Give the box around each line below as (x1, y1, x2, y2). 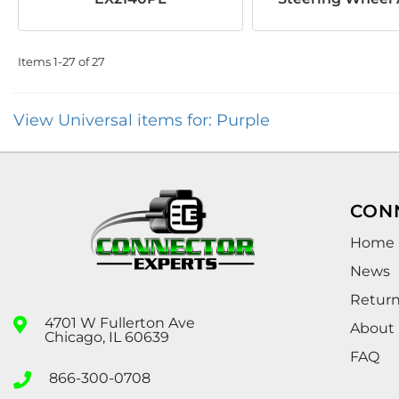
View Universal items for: (13, 110, 216, 130)
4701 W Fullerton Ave (45, 314, 195, 331)
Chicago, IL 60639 (45, 329, 169, 346)
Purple (216, 110, 270, 130)
